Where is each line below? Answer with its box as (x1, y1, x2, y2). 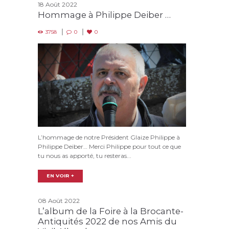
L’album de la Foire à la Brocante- (38, 206, 184, 217)
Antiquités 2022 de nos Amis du (38, 216, 177, 227)
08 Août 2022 (38, 197, 80, 205)
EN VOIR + (47, 173, 75, 179)
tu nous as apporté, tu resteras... (38, 152, 131, 160)
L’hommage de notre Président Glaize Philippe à (38, 133, 180, 142)
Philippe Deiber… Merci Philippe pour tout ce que (38, 143, 181, 151)
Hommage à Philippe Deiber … (38, 10, 171, 20)
